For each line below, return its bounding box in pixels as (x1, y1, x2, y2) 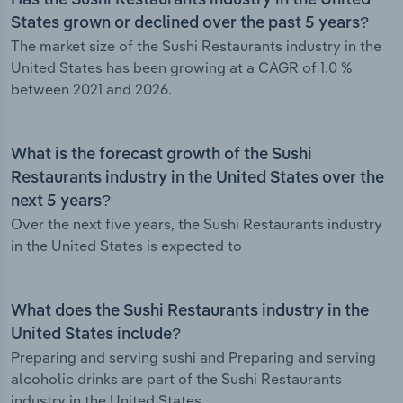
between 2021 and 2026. (11, 80, 172, 99)
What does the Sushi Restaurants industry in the (11, 303, 369, 320)
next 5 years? (11, 193, 111, 210)
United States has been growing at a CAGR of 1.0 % (11, 58, 353, 77)
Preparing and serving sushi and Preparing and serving (11, 348, 376, 367)
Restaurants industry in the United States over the (11, 170, 384, 187)
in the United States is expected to (11, 237, 242, 255)
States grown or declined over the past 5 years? (11, 15, 369, 32)
